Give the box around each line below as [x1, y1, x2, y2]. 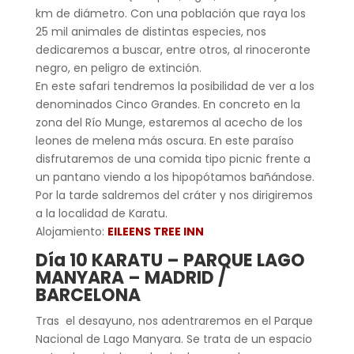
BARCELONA [35, 282, 141, 307]
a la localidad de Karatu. [35, 205, 168, 221]
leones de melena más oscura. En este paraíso [35, 132, 294, 149]
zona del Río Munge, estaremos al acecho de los [35, 114, 303, 130]
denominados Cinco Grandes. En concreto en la [35, 96, 300, 112]
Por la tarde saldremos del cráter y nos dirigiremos [35, 186, 313, 203]
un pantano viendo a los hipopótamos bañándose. [35, 168, 314, 185]
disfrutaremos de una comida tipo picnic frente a [35, 150, 311, 167]
